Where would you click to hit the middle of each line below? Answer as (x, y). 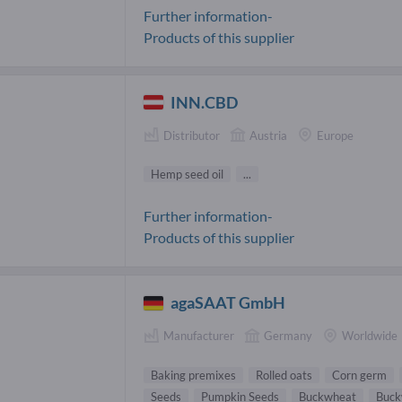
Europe (335, 135)
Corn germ (359, 375)
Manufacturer (199, 336)
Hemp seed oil (187, 175)
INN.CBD (205, 102)
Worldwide (370, 336)
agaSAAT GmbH (228, 303)
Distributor (192, 135)
